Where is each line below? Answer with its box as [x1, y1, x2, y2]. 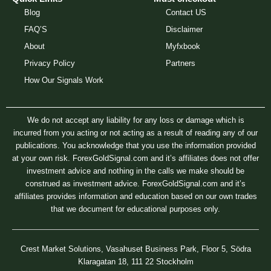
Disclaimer [166, 24, 203, 34]
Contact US [166, 7, 206, 17]
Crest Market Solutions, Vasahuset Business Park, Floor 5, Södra [20, 244, 251, 253]
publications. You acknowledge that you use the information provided [15, 140, 256, 150]
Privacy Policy [24, 58, 75, 68]
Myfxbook [166, 41, 200, 51]
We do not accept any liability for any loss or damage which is [27, 115, 244, 125]
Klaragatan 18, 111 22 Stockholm [77, 256, 194, 266]
